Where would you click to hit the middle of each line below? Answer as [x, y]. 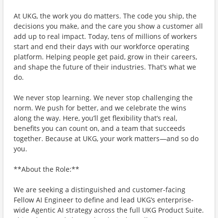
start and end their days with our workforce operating [101, 46]
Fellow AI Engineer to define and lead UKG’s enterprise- [104, 200]
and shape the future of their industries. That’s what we [105, 67]
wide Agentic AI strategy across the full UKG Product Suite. [109, 210]
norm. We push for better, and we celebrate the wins [100, 108]
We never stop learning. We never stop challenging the [103, 98]
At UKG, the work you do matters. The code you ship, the [105, 16]
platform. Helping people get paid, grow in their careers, [105, 57]
